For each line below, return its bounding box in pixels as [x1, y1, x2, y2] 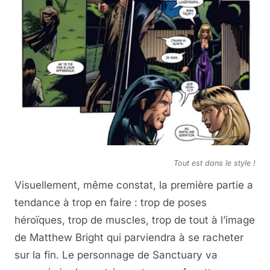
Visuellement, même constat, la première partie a [14, 179, 253, 192]
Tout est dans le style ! [174, 159, 256, 168]
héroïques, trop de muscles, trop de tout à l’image [14, 214, 255, 227]
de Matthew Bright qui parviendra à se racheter [14, 231, 243, 244]
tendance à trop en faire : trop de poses [14, 196, 207, 209]
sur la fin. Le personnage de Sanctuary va [14, 249, 218, 262]
